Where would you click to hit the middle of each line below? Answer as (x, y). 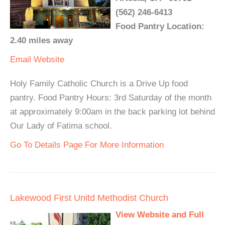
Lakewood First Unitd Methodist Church (89, 198)
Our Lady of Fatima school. (61, 126)
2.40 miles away (41, 40)
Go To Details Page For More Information (87, 145)
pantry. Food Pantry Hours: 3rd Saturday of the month (111, 98)
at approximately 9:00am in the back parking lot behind (113, 112)
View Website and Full (160, 215)
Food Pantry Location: (160, 26)
